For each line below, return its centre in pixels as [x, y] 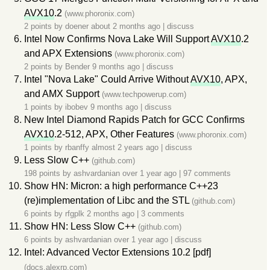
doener [77, 26]
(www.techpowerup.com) [144, 94]
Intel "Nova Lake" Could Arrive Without [107, 79]
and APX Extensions [68, 53]
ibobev [77, 107]
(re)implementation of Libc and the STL [107, 200]
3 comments [163, 214]
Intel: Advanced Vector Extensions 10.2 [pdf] [118, 252]
